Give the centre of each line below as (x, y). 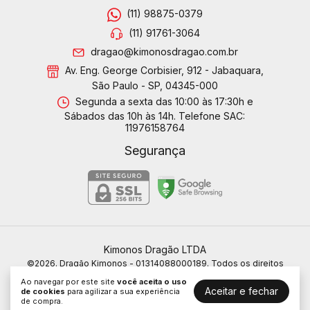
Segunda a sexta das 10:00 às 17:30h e (163, 102)
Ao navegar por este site (69, 282)
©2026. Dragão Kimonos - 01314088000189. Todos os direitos (155, 264)
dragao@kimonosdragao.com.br (165, 52)
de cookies (43, 291)
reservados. (155, 274)
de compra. (42, 301)
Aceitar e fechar (241, 291)
